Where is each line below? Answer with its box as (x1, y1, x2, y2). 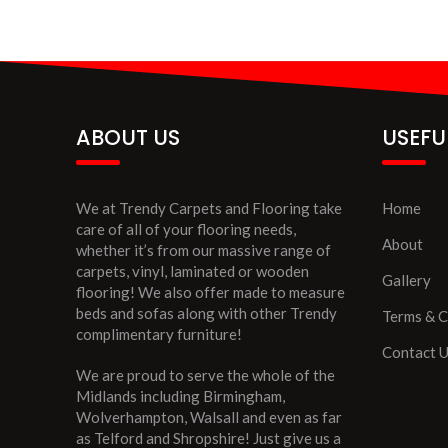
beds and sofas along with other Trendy (76, 304, 337, 323)
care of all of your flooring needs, (76, 220, 296, 239)
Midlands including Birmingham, (76, 387, 285, 406)
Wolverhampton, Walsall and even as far (76, 408, 342, 427)
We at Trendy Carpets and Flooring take (76, 199, 342, 218)
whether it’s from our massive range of (76, 241, 331, 260)
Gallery (381, 271, 431, 290)
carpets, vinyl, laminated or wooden (76, 262, 309, 281)
